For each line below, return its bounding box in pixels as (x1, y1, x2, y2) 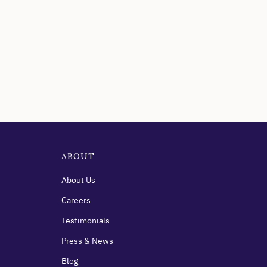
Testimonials (61, 215, 110, 226)
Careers (61, 195, 91, 206)
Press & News (61, 235, 113, 247)
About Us (61, 175, 95, 186)
